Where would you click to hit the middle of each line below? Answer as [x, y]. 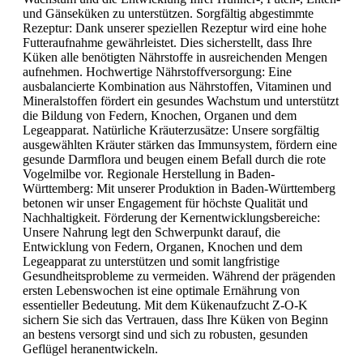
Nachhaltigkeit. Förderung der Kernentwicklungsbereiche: [171, 218]
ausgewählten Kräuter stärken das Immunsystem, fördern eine [180, 145]
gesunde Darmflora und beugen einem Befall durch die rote [174, 160]
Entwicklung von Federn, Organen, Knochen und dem [162, 247]
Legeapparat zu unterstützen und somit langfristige [151, 262]
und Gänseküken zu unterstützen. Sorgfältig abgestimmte [168, 14]
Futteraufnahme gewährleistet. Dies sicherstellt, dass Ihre [167, 43]
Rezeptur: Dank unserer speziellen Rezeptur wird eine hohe [175, 28]
